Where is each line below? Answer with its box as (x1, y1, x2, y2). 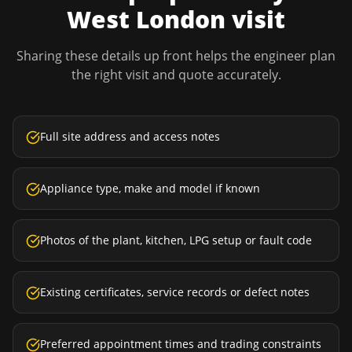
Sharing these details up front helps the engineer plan (16, 47, 335, 64)
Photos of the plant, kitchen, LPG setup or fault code (40, 233, 312, 247)
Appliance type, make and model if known (40, 181, 260, 196)
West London (67, 3, 225, 35)
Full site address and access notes (40, 129, 220, 144)
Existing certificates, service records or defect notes (40, 284, 310, 299)
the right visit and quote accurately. (71, 66, 281, 83)
